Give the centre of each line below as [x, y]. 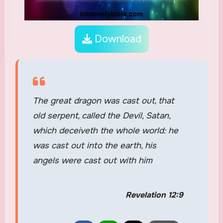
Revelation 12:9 [154, 195]
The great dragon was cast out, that [103, 101]
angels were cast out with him [92, 160]
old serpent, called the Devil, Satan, [101, 115]
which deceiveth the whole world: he [105, 130]
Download [116, 39]
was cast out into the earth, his [94, 145]
